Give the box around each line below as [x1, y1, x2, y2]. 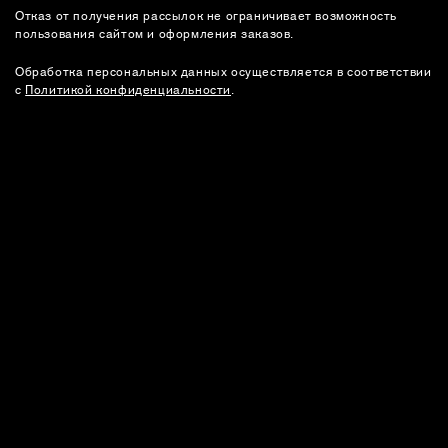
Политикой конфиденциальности [25, 80, 232, 97]
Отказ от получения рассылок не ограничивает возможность [15, 6, 398, 23]
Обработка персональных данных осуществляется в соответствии [15, 62, 432, 79]
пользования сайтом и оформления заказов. [15, 24, 295, 41]
